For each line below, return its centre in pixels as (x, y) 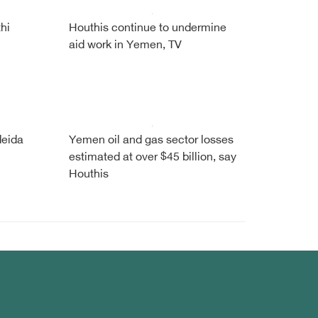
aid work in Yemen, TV (125, 46)
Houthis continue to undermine (147, 29)
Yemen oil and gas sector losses (151, 141)
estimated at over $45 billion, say (152, 158)
